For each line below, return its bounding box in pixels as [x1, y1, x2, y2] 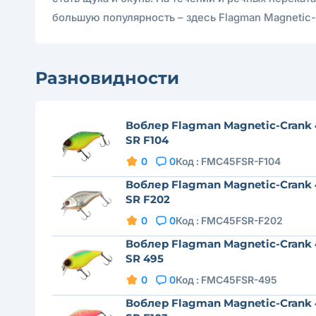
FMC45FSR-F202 [200, 214, 283, 226]
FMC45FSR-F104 [200, 155, 281, 167]
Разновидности [35, 68, 179, 88]
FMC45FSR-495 [200, 274, 277, 286]
